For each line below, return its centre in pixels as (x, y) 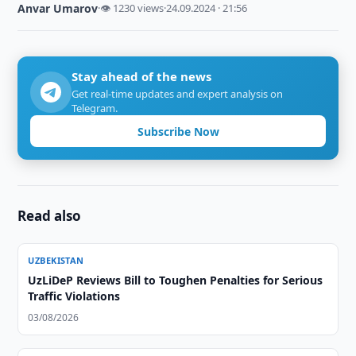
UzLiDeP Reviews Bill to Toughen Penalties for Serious (176, 280)
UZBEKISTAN (56, 260)
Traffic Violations (74, 296)
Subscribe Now (178, 131)
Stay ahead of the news (142, 76)
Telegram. (95, 108)
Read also (50, 216)
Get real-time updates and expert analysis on (178, 94)
